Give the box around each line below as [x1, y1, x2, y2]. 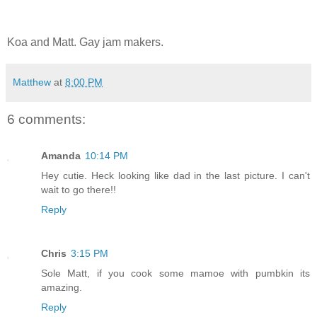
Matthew [13, 76, 51, 88]
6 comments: [7, 111, 86, 127]
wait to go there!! [41, 184, 116, 196]
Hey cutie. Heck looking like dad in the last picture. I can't [41, 170, 310, 182]
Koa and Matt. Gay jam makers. [7, 35, 163, 48]
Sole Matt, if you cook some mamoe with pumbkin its [41, 267, 310, 279]
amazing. [41, 282, 82, 294]
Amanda [41, 150, 81, 162]
